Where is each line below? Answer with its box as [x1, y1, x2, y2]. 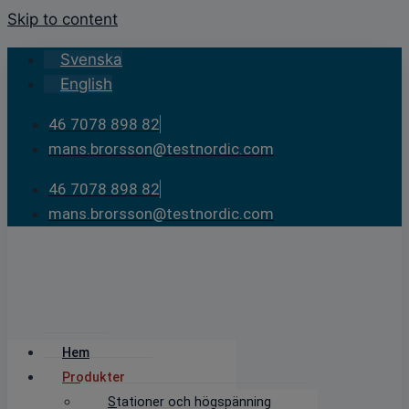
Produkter [62, 370, 125, 384]
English [60, 75, 112, 93]
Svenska [60, 50, 122, 68]
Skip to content [7, 10, 118, 28]
